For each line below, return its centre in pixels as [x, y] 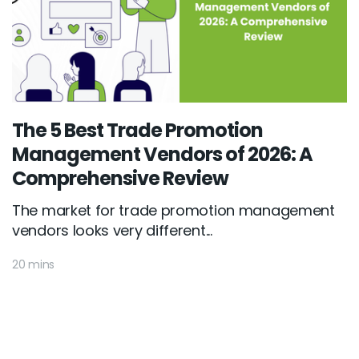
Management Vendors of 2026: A [162, 154]
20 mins [33, 264]
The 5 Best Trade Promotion [137, 130]
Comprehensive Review [120, 178]
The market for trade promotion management [173, 210]
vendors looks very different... [112, 230]
